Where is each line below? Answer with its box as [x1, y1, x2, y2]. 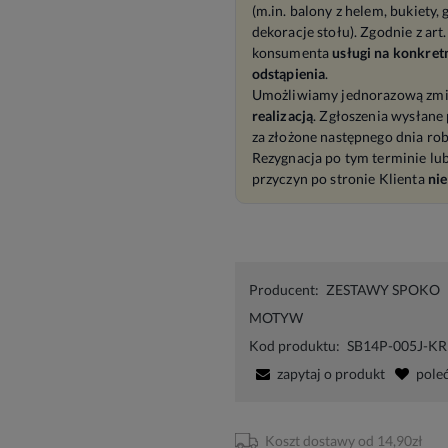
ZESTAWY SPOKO [325, 281, 440, 298]
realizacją [251, 107, 314, 124]
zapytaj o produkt [276, 365, 385, 382]
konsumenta [251, 44, 333, 61]
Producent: [248, 281, 319, 298]
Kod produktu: [248, 337, 340, 354]
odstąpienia [251, 65, 326, 82]
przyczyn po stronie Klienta [251, 170, 428, 187]
